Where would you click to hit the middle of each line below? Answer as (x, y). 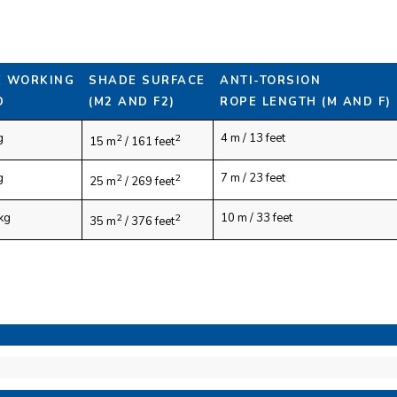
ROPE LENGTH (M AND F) (306, 102)
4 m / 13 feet (253, 139)
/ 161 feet (148, 142)
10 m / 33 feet (257, 218)
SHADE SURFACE (147, 81)
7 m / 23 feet (253, 179)
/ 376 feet (148, 222)
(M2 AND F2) (132, 102)
